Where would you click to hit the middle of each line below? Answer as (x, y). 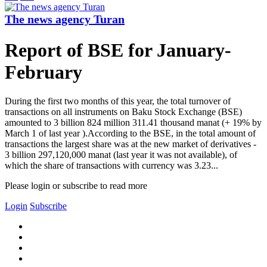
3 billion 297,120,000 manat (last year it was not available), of (121, 155)
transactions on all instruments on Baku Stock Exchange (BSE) (123, 112)
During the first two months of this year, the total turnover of (118, 101)
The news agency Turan (65, 19)
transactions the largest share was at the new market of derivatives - (131, 144)
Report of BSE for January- (118, 50)
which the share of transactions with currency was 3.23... (111, 166)
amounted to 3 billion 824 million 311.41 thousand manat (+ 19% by (133, 123)
